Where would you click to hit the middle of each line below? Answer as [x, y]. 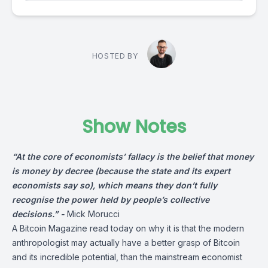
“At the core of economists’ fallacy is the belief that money [133, 156]
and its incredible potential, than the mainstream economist [127, 257]
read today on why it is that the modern [166, 228]
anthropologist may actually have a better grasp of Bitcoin [126, 243]
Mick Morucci [93, 214]
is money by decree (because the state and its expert [121, 171]
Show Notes [134, 127]
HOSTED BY [115, 56]
